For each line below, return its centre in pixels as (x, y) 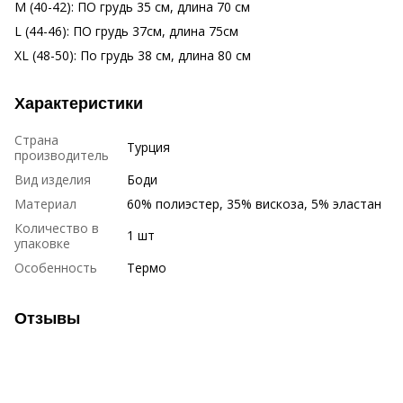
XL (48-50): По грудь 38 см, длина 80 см (133, 55)
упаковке (42, 243)
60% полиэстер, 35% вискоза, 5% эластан (254, 204)
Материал (45, 204)
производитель (62, 155)
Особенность (56, 268)
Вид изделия (53, 179)
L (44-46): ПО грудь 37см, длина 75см (126, 31)
